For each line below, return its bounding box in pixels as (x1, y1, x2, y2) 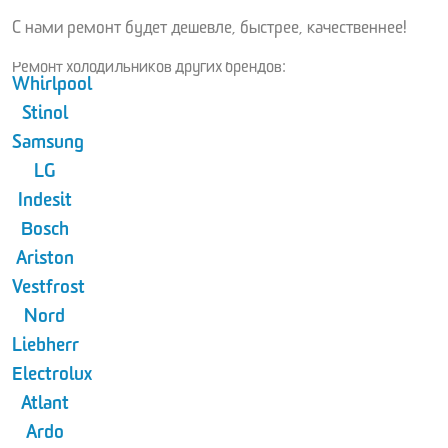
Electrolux (12, 368, 92, 388)
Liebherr (12, 339, 79, 359)
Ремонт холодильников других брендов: (12, 62, 286, 79)
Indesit (17, 194, 72, 214)
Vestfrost (12, 281, 85, 301)
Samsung (12, 136, 84, 156)
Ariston (15, 252, 74, 272)
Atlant (20, 397, 69, 417)
